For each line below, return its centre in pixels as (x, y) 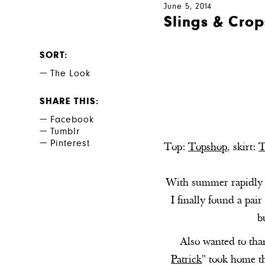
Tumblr (65, 132)
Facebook (72, 121)
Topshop (208, 148)
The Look (71, 75)
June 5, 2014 (188, 7)
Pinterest (70, 144)
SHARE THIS (68, 102)
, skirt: (243, 148)
